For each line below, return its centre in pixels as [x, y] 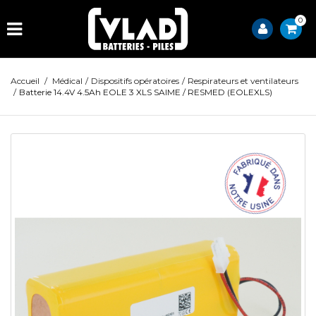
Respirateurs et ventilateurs [243, 81]
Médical [67, 81]
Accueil [25, 81]
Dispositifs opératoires [135, 81]
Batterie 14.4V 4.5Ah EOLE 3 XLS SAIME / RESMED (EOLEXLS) [146, 92]
